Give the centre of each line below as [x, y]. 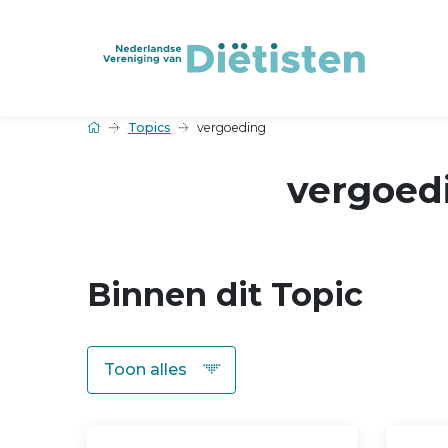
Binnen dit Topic [225, 294]
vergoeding [232, 127]
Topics [149, 127]
